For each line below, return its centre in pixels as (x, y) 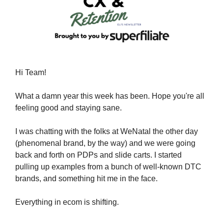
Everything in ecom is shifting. (67, 202)
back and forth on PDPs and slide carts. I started (98, 155)
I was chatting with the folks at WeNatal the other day (107, 131)
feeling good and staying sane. (69, 108)
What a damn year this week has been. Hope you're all (110, 96)
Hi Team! (31, 72)
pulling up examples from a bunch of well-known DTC (108, 166)
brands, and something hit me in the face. (86, 178)
